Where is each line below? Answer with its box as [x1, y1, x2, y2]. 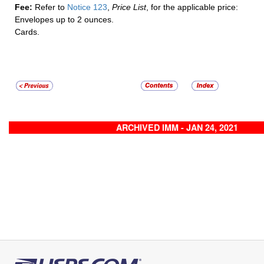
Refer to [35, 2, 65, 12]
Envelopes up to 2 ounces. [15, 15, 114, 25]
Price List [112, 2, 146, 12]
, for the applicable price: [146, 2, 238, 12]
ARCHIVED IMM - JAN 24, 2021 [115, 121, 238, 134]
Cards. [15, 27, 39, 37]
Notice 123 [65, 2, 107, 12]
